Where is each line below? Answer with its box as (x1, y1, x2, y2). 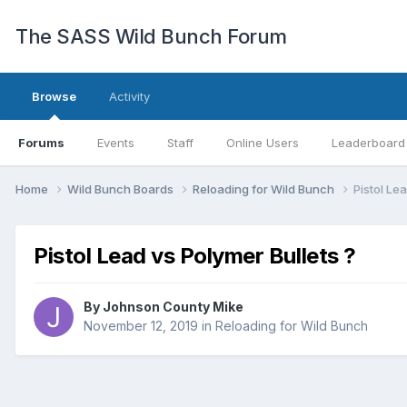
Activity (109, 89, 150, 104)
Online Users (226, 135, 299, 150)
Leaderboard (332, 135, 405, 150)
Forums (18, 135, 65, 150)
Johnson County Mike (103, 299, 243, 315)
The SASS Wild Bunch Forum (15, 25, 287, 48)
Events (97, 135, 134, 150)
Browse (32, 89, 76, 104)
